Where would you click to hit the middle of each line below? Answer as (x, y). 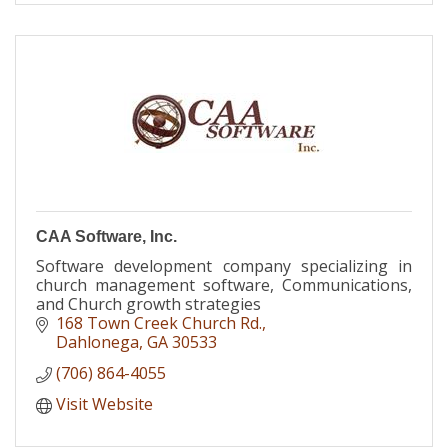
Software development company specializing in (224, 265)
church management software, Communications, (224, 284)
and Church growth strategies (148, 303)
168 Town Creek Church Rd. (159, 322)
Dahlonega (97, 341)
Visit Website (104, 403)
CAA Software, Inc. (106, 236)
